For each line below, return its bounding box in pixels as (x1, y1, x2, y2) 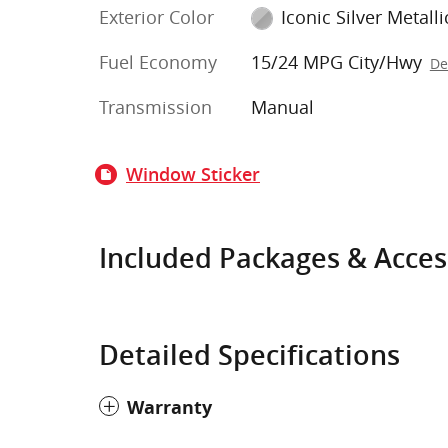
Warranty (127, 394, 212, 420)
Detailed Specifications (99, 339, 400, 371)
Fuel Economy (99, 49, 217, 74)
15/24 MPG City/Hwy (250, 49, 422, 74)
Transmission (99, 94, 212, 119)
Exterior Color (99, 4, 214, 29)
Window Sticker (126, 163, 260, 185)
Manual (250, 94, 314, 119)
